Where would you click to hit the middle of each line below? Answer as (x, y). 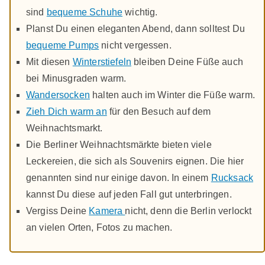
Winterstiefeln (102, 62)
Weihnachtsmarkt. (64, 128)
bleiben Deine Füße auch (187, 62)
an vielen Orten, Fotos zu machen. (99, 227)
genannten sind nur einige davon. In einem (119, 177)
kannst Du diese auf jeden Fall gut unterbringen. (129, 194)
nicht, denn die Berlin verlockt (188, 211)
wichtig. (140, 12)
